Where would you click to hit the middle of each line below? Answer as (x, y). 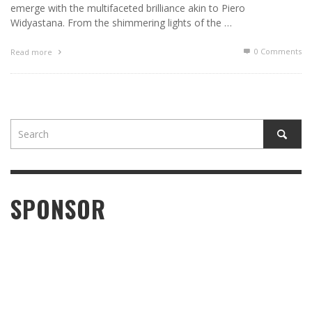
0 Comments (277, 52)
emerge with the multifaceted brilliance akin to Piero (128, 8)
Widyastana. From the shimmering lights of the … (121, 23)
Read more (32, 52)
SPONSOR (58, 209)
